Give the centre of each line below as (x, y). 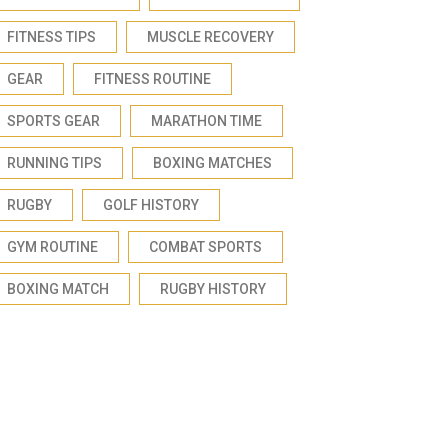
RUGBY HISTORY (213, 289)
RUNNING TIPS (54, 163)
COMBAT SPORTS (205, 247)
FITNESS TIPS (51, 37)
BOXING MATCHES (212, 163)
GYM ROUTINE (52, 247)
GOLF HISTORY (151, 205)
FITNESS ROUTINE (152, 79)
